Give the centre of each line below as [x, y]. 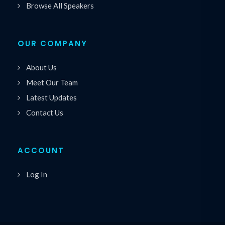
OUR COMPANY [52, 43]
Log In [37, 174]
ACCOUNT [41, 150]
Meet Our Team [52, 82]
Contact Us [45, 112]
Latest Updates [51, 97]
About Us [41, 67]
